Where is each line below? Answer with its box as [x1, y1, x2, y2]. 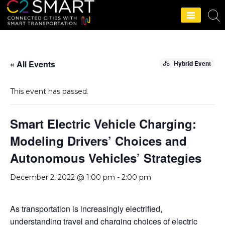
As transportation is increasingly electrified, [10, 203, 162, 214]
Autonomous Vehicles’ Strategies [10, 149, 201, 166]
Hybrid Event [174, 59, 211, 68]
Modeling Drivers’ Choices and [10, 132, 187, 149]
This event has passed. [10, 87, 88, 96]
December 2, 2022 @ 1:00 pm [10, 173, 115, 182]
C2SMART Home [96, 23, 189, 40]
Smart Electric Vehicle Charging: [10, 115, 196, 132]
